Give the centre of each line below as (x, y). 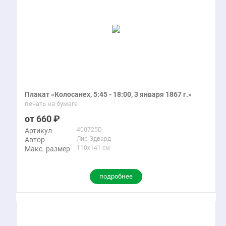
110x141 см (93, 148)
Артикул (38, 131)
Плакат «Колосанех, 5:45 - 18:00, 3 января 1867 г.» (108, 94)
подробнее (116, 176)
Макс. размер (47, 149)
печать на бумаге (51, 104)
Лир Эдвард (94, 139)
